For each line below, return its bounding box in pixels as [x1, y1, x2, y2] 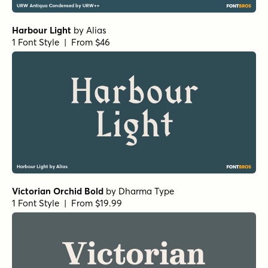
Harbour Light [12, 25, 71, 36]
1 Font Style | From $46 [12, 36, 110, 48]
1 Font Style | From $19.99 [12, 197, 122, 209]
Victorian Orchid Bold [12, 185, 103, 197]
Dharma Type [118, 185, 174, 197]
